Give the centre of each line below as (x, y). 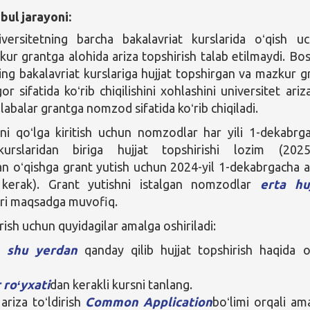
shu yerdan (42, 249)
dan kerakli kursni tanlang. (121, 284)
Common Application (149, 301)
